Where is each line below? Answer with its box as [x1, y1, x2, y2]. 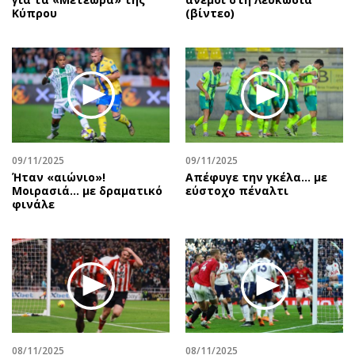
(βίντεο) [185, 6, 235, 21]
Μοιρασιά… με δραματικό [12, 182, 162, 198]
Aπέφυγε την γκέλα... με [185, 169, 327, 185]
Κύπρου [12, 6, 57, 21]
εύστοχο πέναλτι [185, 182, 288, 198]
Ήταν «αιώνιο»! [12, 169, 105, 185]
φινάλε [12, 196, 55, 212]
